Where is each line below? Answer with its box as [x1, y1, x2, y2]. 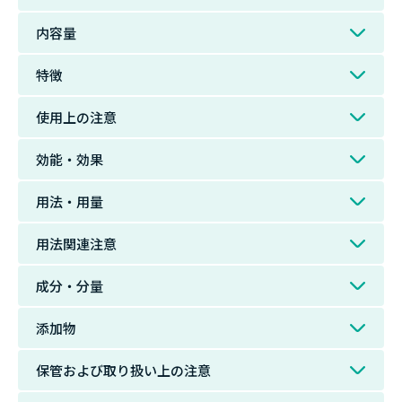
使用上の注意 [36, 107, 117, 127]
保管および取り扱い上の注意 [36, 360, 211, 380]
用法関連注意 [36, 233, 117, 253]
